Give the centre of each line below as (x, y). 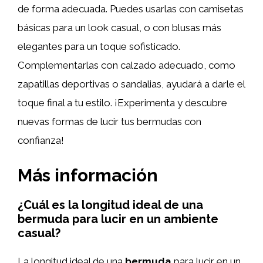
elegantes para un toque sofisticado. (99, 46)
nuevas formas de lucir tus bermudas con (109, 122)
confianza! (41, 140)
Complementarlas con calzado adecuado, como (127, 65)
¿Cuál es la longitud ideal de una (110, 205)
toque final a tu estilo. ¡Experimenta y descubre (122, 103)
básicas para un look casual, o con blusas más (119, 28)
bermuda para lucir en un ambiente (118, 219)
